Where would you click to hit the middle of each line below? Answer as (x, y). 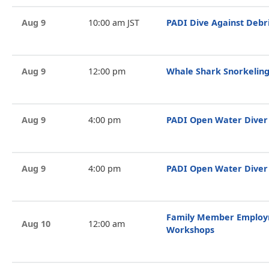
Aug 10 (36, 223)
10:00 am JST (113, 23)
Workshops (190, 230)
